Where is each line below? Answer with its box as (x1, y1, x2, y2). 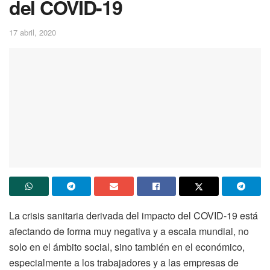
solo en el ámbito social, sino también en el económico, (9, 240, 245, 254)
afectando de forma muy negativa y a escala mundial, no (9, 224, 249, 239)
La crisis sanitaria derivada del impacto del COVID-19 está (9, 209, 258, 223)
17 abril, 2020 (9, 26, 56, 38)
